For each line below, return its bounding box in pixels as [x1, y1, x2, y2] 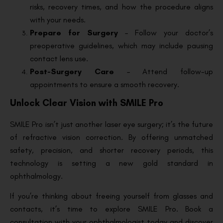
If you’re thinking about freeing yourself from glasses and [10, 191, 213, 201]
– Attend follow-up [113, 66, 213, 76]
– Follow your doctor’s [118, 27, 213, 37]
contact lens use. [30, 53, 90, 63]
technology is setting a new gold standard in [10, 158, 213, 168]
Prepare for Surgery [30, 27, 118, 37]
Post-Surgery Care [30, 66, 114, 76]
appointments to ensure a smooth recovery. [30, 79, 181, 89]
